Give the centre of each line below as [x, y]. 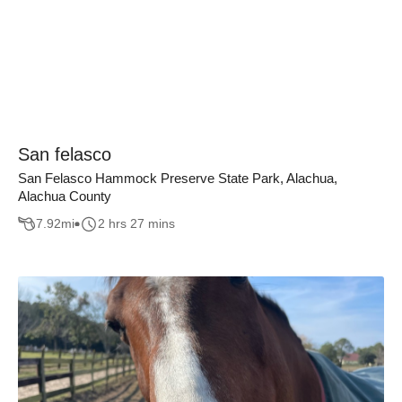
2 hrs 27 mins [136, 224]
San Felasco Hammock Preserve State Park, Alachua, [178, 178]
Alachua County [65, 196]
